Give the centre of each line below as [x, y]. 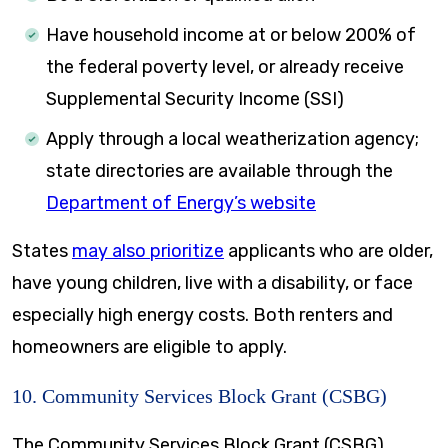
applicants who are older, [328, 250]
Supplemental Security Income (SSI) [195, 98]
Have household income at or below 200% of [231, 34]
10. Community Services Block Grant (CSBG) [199, 395]
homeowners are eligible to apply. [149, 346]
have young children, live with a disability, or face [212, 282]
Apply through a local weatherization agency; [232, 138]
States [42, 250]
